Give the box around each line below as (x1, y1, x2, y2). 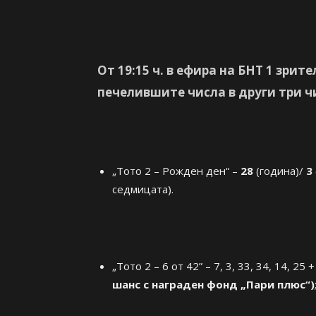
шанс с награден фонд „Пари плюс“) (112, 277, 315, 291)
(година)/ (253, 164, 303, 178)
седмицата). (112, 182, 174, 196)
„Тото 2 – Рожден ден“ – (112, 164, 241, 178)
